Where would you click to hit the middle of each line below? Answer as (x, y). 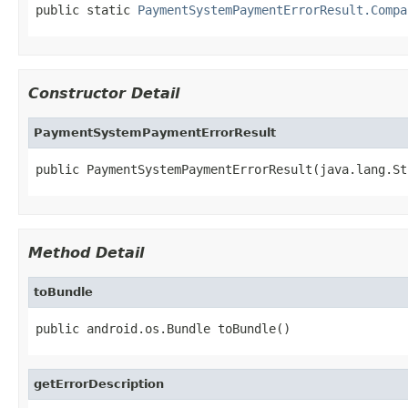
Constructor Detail (104, 93)
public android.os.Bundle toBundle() (163, 328)
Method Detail (86, 252)
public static (87, 10)
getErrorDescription (99, 383)
